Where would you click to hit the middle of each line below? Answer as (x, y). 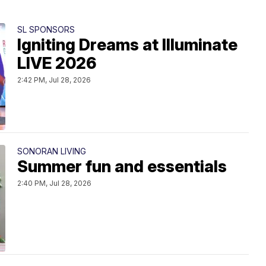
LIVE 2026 (57, 63)
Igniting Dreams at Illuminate (127, 45)
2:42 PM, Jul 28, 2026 (54, 80)
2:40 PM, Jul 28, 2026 (54, 183)
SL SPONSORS (46, 29)
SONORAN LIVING (52, 151)
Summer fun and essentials (122, 166)
